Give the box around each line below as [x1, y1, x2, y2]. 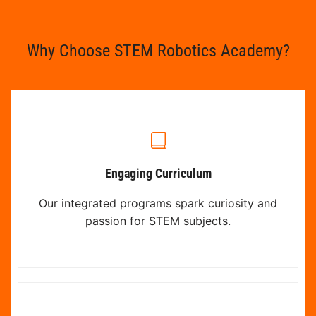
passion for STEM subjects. [85, 213, 231, 228]
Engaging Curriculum [104, 165, 212, 181]
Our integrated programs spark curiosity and [39, 195, 277, 210]
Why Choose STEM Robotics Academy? [26, 40, 290, 61]
